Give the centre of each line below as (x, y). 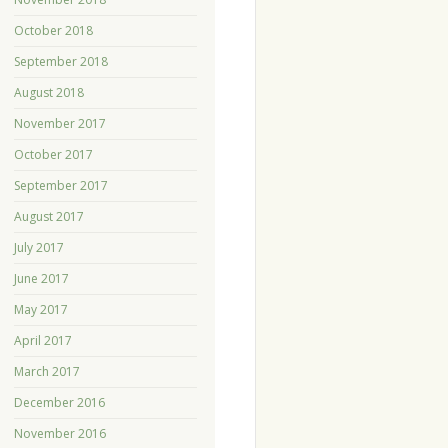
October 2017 (53, 155)
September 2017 (60, 186)
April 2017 (42, 341)
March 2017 (46, 372)
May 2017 (40, 310)
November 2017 (59, 124)
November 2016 (59, 434)
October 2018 (53, 31)
